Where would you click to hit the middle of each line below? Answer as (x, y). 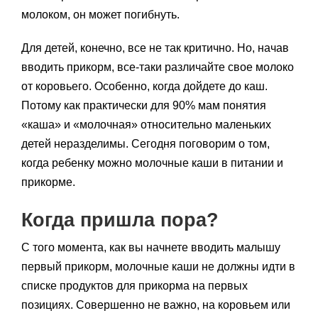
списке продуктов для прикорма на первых (135, 286)
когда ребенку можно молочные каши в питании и (152, 163)
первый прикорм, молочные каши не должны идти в (158, 267)
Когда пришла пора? (120, 220)
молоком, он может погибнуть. (100, 15)
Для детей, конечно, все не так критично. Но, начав (155, 48)
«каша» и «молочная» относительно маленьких (146, 125)
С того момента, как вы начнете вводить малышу (151, 248)
